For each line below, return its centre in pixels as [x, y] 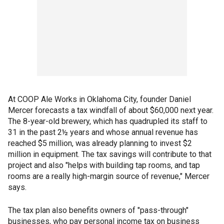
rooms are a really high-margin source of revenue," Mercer [109, 176]
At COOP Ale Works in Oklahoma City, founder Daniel [99, 99]
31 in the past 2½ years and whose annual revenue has [103, 132]
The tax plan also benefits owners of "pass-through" [98, 210]
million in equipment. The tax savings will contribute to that [110, 154]
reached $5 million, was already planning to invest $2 [100, 143]
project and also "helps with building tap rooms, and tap [104, 165]
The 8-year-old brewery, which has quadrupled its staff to [108, 121]
